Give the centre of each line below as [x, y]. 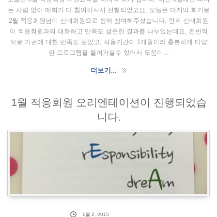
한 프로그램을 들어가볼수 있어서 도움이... [108, 52]
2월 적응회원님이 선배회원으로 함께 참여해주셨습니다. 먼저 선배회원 [108, 20]
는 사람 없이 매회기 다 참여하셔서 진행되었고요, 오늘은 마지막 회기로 [108, 10]
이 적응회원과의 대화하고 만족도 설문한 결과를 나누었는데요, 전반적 [108, 31]
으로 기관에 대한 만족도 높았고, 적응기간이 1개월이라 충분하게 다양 [108, 42]
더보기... [104, 70]
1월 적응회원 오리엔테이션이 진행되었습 [109, 103]
